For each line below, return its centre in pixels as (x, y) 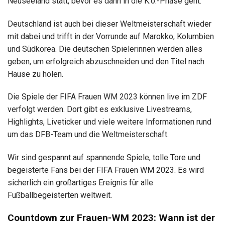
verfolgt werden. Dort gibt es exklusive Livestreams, (100, 109)
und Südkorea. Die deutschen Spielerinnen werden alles (105, 49)
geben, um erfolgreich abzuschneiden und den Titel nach (106, 61)
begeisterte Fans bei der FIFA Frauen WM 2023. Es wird (106, 170)
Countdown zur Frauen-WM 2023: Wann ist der (111, 218)
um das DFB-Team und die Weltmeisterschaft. (88, 135)
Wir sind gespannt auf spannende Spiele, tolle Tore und (104, 158)
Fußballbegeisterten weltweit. (60, 195)
